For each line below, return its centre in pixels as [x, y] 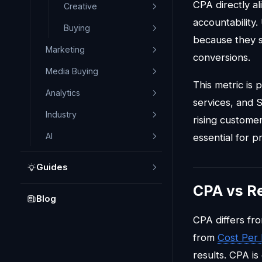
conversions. [222, 57]
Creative [81, 6]
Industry [61, 114]
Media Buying [72, 71]
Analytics [63, 92]
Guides [52, 167]
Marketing [65, 49]
